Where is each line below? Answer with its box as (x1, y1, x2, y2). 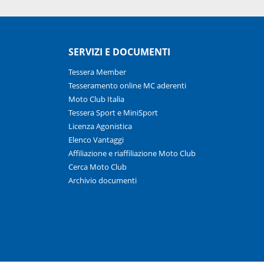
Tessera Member (68, 67, 126, 78)
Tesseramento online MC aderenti (68, 80, 186, 91)
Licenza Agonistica (68, 121, 132, 132)
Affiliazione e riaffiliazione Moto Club (68, 148, 196, 159)
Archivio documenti (68, 175, 137, 186)
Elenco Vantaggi (68, 134, 124, 146)
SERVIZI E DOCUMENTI (68, 45, 170, 59)
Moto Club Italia (68, 94, 124, 105)
